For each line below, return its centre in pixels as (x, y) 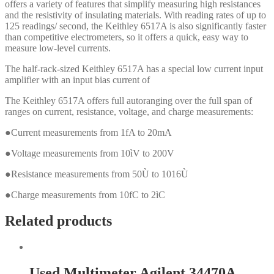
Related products (58, 221)
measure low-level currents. (58, 48)
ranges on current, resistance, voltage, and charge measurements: (129, 112)
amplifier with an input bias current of (77, 80)
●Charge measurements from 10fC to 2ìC (85, 195)
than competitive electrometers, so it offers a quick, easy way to (127, 37)
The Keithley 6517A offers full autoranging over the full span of (128, 101)
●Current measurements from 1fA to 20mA (88, 133)
